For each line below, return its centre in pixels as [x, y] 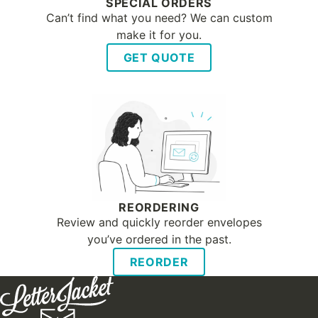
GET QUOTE [159, 58]
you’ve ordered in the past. [159, 240]
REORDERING [159, 208]
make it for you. [159, 35]
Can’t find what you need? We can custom [159, 18]
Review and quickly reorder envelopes [159, 223]
